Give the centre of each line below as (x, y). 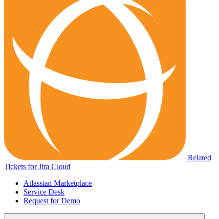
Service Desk (44, 192)
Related (199, 158)
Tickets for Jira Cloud (37, 166)
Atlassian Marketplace (58, 183)
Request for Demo (52, 201)
